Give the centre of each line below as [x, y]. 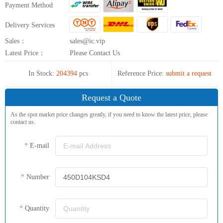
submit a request [188, 73]
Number [38, 177]
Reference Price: [140, 73]
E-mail [40, 145]
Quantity [37, 208]
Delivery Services [30, 25]
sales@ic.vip [87, 41]
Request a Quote [111, 97]
